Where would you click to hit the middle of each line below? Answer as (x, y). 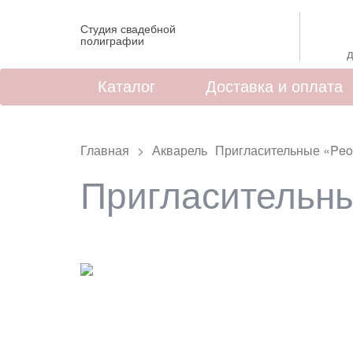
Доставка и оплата (274, 85)
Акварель (180, 150)
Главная (105, 150)
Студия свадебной (128, 28)
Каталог (126, 85)
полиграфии (112, 40)
